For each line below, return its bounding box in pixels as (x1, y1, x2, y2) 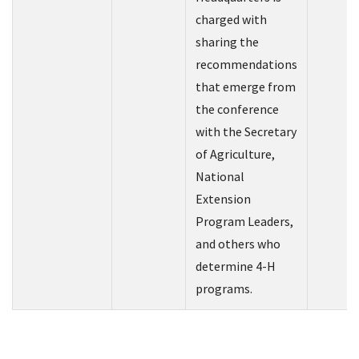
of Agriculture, (196, 146, 275, 163)
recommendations (196, 56, 297, 73)
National (196, 168, 244, 185)
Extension (196, 191, 251, 208)
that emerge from (196, 79, 296, 95)
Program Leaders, (196, 213, 293, 230)
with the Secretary (196, 123, 296, 140)
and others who (196, 236, 280, 252)
